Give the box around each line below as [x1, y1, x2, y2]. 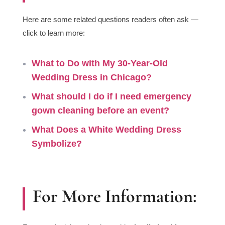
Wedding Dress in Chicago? [31, 72, 152, 83]
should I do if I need [53, 91, 144, 102]
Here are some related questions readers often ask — [22, 15, 198, 24]
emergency [143, 91, 191, 102]
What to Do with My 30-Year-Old [31, 58, 168, 69]
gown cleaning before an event [31, 105, 164, 116]
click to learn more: [22, 29, 85, 38]
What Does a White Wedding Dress [31, 125, 181, 135]
